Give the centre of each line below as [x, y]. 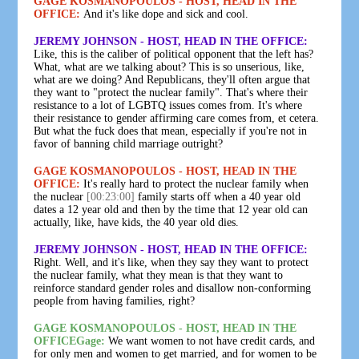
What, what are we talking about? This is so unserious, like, [169, 67]
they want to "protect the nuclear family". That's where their [171, 92]
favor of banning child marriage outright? [129, 143]
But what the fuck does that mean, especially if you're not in [171, 131]
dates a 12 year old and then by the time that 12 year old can [171, 209]
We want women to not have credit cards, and [210, 341]
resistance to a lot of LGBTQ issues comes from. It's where [168, 105]
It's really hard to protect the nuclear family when [195, 184]
